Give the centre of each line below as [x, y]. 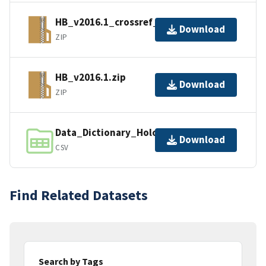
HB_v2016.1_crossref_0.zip [118, 22]
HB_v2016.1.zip [91, 77]
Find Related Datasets [79, 195]
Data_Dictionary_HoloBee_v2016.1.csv [144, 133]
